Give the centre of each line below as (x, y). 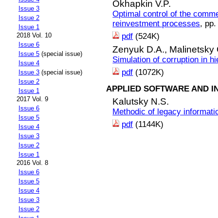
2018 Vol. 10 (34, 36)
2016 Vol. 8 (32, 163)
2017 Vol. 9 (32, 99)
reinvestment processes (156, 23)
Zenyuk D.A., (141, 50)
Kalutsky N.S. (141, 101)
